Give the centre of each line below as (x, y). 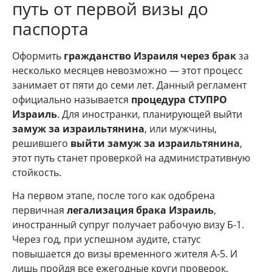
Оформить (38, 56)
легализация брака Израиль (140, 210)
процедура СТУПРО (179, 99)
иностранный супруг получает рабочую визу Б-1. (128, 224)
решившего (41, 143)
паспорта (50, 28)
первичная (39, 210)
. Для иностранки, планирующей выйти (150, 114)
